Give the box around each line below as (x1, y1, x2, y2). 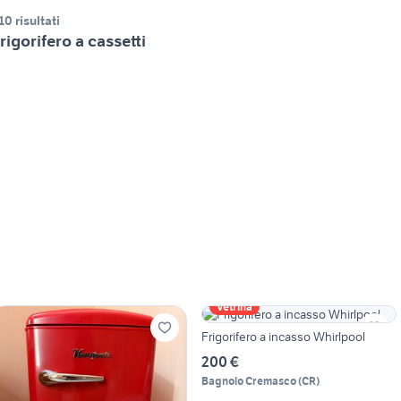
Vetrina (216, 300, 252, 314)
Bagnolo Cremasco (200, 374, 296, 388)
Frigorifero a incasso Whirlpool (200, 328, 365, 346)
